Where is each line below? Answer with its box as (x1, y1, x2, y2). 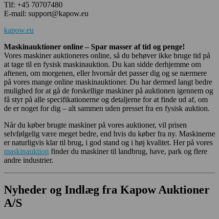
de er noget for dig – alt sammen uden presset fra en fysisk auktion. (4, 104, 210, 113)
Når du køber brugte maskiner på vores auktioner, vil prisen (4, 121, 187, 130)
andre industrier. (4, 156, 53, 165)
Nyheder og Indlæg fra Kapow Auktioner (4, 183, 210, 197)
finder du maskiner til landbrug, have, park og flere (49, 147, 207, 156)
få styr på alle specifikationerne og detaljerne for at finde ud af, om (4, 95, 208, 104)
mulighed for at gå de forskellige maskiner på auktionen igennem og (4, 87, 213, 95)
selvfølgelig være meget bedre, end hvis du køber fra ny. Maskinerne (4, 130, 215, 138)
